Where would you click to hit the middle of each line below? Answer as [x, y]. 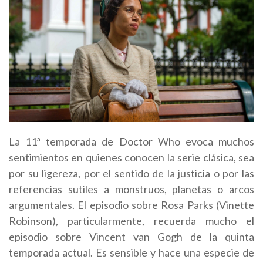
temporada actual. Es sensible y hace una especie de [131, 253]
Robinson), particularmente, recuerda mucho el [131, 221]
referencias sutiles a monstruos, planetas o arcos [131, 189]
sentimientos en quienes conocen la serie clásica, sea [131, 158]
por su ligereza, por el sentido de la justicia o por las [131, 173]
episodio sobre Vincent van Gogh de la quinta [131, 237]
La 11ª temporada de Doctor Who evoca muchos [131, 142]
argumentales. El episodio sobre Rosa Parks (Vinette [131, 205]
